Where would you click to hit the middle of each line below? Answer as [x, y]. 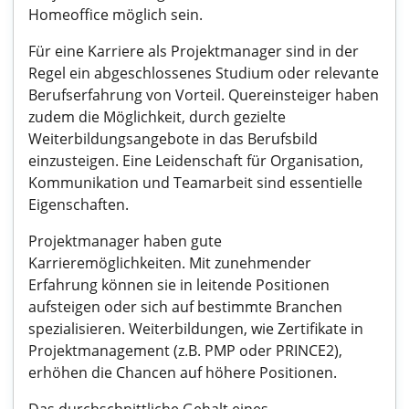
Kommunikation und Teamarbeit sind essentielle [195, 183]
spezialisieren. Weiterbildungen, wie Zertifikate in [196, 329]
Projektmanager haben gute [125, 241]
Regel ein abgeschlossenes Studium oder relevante [204, 73]
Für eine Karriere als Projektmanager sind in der [194, 51]
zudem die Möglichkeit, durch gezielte [157, 117]
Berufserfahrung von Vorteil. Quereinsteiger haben [204, 95]
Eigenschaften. [79, 204]
